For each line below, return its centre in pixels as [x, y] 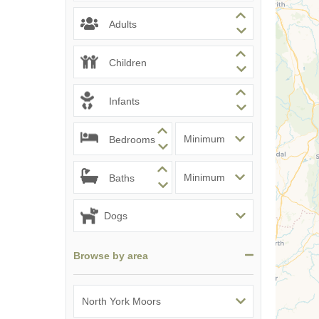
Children [128, 62]
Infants [124, 101]
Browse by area [111, 255]
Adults [123, 24]
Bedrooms [132, 139]
